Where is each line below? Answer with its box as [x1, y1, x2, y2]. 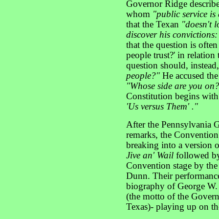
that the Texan [126, 20, 181, 29]
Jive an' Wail [126, 151, 174, 160]
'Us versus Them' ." [126, 102, 198, 111]
